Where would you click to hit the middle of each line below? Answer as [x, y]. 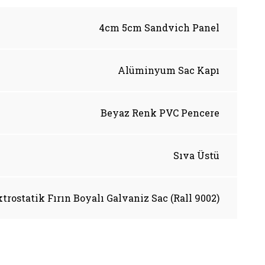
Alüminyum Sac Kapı [169, 70]
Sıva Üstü [196, 155]
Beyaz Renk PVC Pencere [160, 112]
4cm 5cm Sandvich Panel [159, 27]
